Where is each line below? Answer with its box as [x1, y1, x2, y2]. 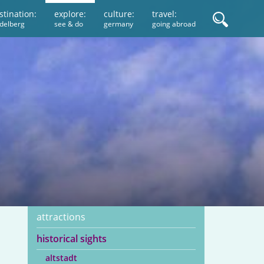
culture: [104, 8, 135, 19]
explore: [54, 8, 87, 19]
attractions [37, 210, 86, 223]
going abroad [152, 19, 196, 29]
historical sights [37, 232, 107, 245]
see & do [54, 19, 84, 29]
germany [104, 19, 134, 29]
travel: [152, 8, 177, 19]
